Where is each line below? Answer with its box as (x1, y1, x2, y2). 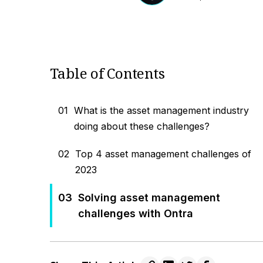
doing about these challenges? (73, 120, 210, 132)
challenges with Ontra (77, 207, 193, 220)
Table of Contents (49, 63, 165, 83)
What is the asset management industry (73, 104, 249, 116)
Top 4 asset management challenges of (75, 148, 251, 160)
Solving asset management (77, 191, 220, 204)
